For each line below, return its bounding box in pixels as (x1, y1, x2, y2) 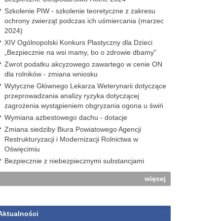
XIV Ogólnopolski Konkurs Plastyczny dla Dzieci (4, 38, 152, 46)
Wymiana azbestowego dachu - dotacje (4, 113, 127, 121)
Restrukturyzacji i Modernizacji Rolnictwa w (4, 135, 138, 143)
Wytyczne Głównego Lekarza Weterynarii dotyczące (4, 82, 166, 90)
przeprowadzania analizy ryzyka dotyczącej (4, 92, 139, 100)
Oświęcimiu (4, 145, 40, 153)
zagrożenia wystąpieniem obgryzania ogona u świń (4, 102, 163, 110)
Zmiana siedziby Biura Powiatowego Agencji (4, 125, 141, 133)
